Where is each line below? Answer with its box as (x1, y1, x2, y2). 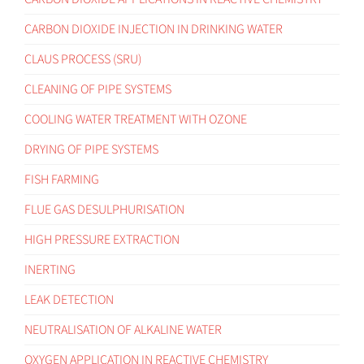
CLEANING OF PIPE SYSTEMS (24, 80, 171, 98)
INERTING (24, 260, 76, 279)
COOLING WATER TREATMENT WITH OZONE (24, 110, 247, 128)
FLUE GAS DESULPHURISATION (24, 200, 184, 219)
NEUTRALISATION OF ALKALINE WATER (24, 320, 222, 339)
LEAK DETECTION (24, 290, 114, 309)
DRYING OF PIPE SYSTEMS (24, 140, 158, 158)
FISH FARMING (24, 170, 99, 188)
